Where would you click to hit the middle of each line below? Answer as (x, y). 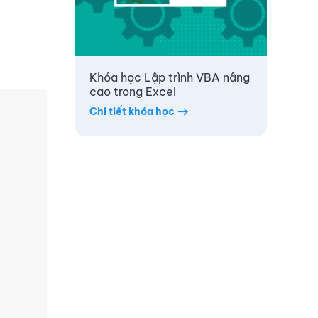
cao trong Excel (133, 92)
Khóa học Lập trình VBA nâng (170, 78)
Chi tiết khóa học (132, 111)
